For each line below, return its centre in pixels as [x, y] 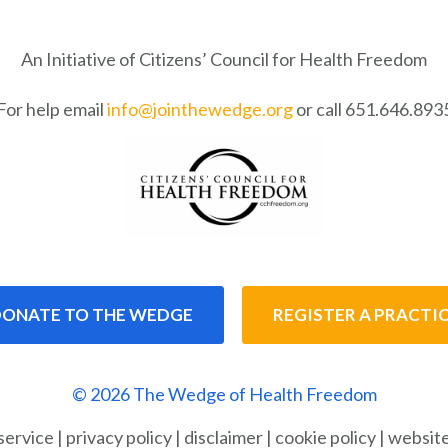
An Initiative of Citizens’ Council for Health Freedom [224, 59]
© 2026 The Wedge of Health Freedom [224, 394]
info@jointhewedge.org [199, 109]
